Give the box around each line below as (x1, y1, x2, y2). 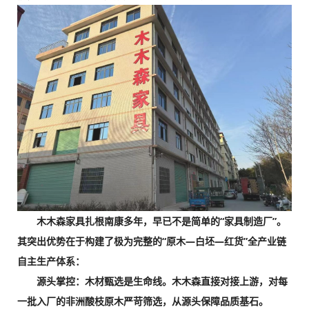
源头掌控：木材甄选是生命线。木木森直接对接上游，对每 (17, 274, 288, 288)
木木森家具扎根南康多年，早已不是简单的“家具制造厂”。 (17, 214, 286, 228)
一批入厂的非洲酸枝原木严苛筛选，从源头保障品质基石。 (17, 294, 268, 308)
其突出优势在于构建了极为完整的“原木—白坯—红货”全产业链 (17, 234, 286, 248)
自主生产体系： (17, 254, 85, 268)
